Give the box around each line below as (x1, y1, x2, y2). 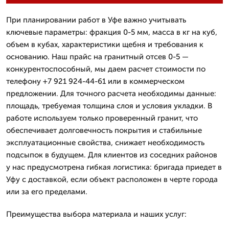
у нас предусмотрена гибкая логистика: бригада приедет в (6, 162, 222, 172)
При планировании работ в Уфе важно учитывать (6, 15, 186, 25)
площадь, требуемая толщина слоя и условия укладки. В (6, 101, 212, 110)
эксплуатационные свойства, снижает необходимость (6, 138, 204, 147)
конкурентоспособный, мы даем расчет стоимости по (6, 64, 205, 74)
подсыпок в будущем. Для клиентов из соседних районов (6, 150, 217, 159)
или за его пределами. (6, 187, 87, 196)
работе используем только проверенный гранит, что (6, 113, 198, 123)
